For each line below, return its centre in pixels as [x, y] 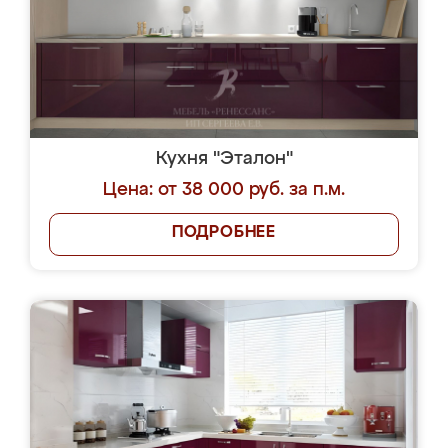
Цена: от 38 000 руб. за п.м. [224, 190]
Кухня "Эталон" [224, 159]
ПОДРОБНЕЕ [224, 233]
